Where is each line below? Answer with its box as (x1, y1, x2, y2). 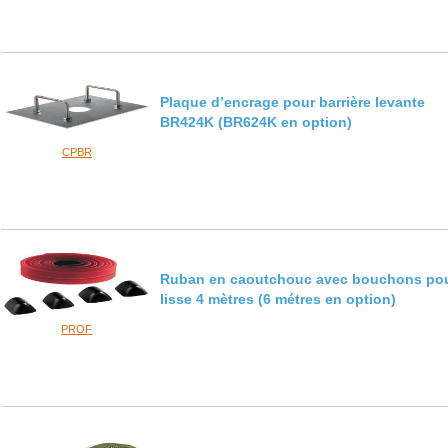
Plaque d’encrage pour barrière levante (160, 94, 426, 111)
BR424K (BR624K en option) (160, 114, 353, 131)
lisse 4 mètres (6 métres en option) (160, 291, 397, 308)
